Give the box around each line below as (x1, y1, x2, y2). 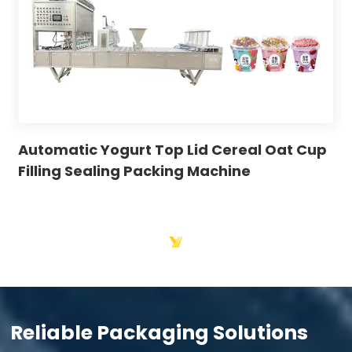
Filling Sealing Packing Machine (18, 160, 251, 181)
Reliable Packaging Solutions (10, 318, 309, 346)
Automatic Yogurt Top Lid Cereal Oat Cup (18, 139, 328, 159)
